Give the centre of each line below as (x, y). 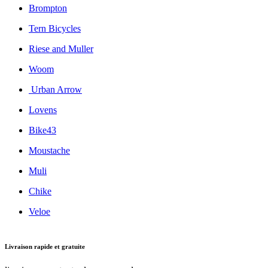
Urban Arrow (55, 90)
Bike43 (42, 130)
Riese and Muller (61, 49)
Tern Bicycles (55, 29)
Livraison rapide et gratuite (45, 247)
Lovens (43, 110)
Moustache (49, 151)
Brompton (48, 8)
